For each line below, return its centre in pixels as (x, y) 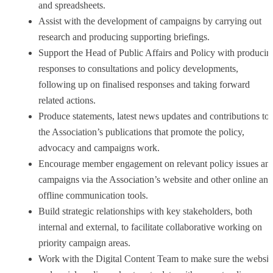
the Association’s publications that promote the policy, (141, 132)
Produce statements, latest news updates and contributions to (154, 116)
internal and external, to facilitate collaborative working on (150, 227)
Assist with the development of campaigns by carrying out (150, 21)
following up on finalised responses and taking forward (144, 84)
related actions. (67, 100)
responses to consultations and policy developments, (138, 68)
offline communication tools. (93, 195)
